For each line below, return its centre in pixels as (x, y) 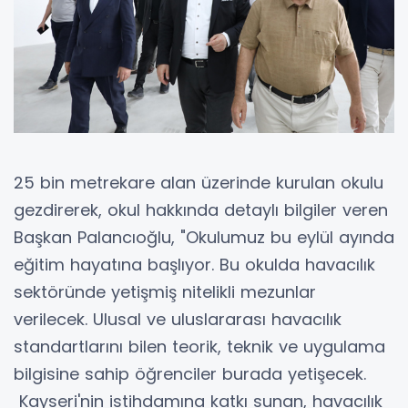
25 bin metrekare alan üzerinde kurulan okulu (199, 182)
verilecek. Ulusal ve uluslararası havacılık (178, 319)
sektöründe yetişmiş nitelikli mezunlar (165, 291)
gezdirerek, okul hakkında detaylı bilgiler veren (201, 209)
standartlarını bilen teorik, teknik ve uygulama (199, 346)
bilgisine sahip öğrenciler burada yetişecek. (190, 373)
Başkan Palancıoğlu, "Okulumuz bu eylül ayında (204, 237)
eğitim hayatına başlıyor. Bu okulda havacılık (194, 264)
